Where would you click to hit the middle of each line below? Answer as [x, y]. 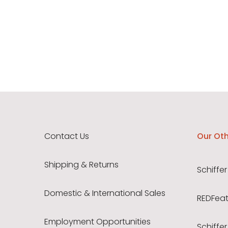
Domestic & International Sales [105, 193]
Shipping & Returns [81, 165]
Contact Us [67, 136]
